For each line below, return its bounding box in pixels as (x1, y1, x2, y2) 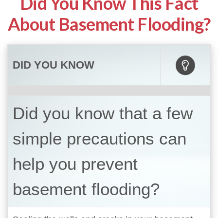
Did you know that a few (13, 104, 193, 123)
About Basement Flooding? (7, 13, 211, 35)
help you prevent (13, 154, 138, 173)
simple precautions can (13, 129, 186, 148)
